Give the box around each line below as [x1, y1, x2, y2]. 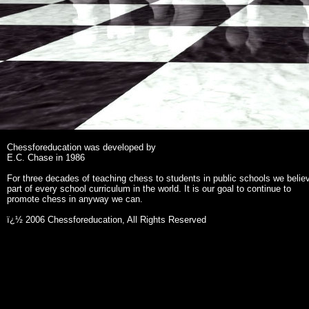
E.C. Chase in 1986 [7, 152, 85, 163]
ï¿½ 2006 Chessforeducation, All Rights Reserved [7, 215, 206, 225]
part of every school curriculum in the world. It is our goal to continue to [7, 183, 291, 194]
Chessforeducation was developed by [7, 142, 156, 152]
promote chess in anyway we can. [7, 194, 143, 204]
